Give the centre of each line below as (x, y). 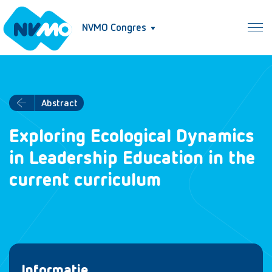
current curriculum (85, 181)
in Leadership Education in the (132, 159)
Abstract (59, 104)
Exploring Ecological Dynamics (132, 137)
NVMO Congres (114, 28)
